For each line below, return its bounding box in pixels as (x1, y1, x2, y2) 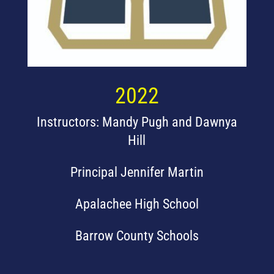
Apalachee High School (75, 196, 199, 212)
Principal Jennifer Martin (70, 165, 204, 180)
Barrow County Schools (75, 228, 199, 244)
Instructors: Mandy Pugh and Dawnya (36, 114, 237, 130)
